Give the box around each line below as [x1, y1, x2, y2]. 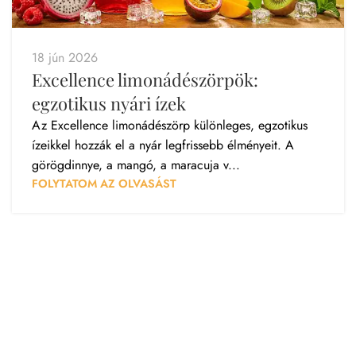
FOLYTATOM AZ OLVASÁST [32, 175, 176, 192]
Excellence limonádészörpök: [32, 67, 258, 91]
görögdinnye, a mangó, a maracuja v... [32, 155, 240, 174]
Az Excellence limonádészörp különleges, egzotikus [32, 115, 308, 134]
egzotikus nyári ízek [32, 91, 186, 115]
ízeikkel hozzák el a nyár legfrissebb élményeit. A [32, 135, 294, 154]
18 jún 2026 [32, 48, 98, 67]
